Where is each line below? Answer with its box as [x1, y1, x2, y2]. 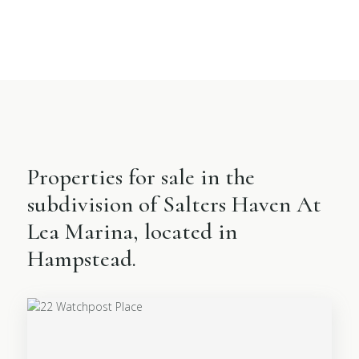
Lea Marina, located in [27, 217, 238, 245]
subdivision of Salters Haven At [27, 190, 322, 218]
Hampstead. [27, 244, 137, 272]
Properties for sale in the [27, 163, 256, 191]
